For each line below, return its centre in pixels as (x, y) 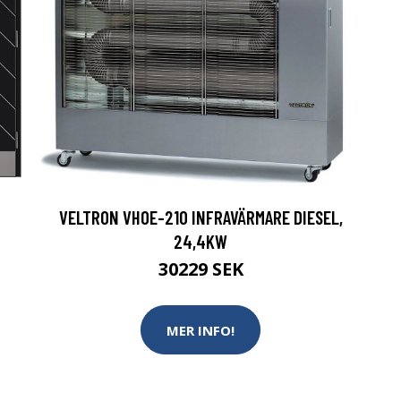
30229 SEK (200, 269)
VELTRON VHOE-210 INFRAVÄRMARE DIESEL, (200, 217)
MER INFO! (200, 330)
